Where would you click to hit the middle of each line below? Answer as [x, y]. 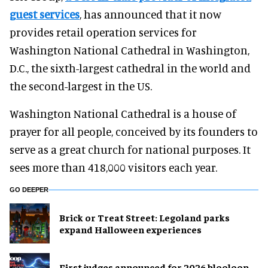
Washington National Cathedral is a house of [123, 113]
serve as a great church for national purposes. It [130, 149]
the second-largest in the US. [81, 86]
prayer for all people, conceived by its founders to [134, 131]
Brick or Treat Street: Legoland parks [144, 217]
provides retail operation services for [103, 32]
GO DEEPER [29, 189]
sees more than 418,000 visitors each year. [113, 167]
